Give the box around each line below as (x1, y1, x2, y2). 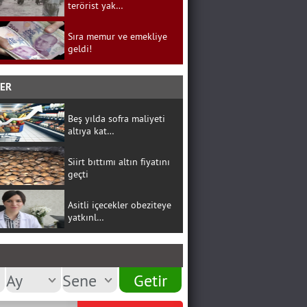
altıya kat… (67, 125, 114, 137)
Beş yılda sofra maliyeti (67, 112, 165, 125)
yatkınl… (67, 211, 104, 223)
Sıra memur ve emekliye (67, 30, 167, 42)
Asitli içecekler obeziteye (67, 199, 171, 211)
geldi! (67, 42, 92, 55)
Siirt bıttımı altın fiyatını (67, 156, 170, 168)
